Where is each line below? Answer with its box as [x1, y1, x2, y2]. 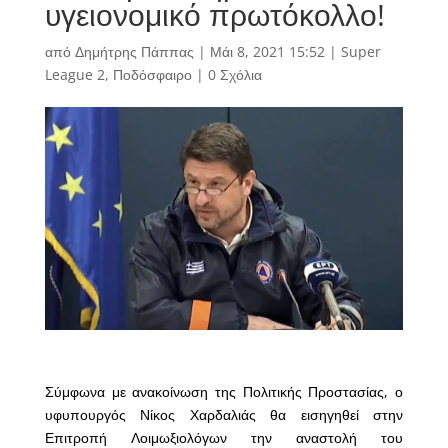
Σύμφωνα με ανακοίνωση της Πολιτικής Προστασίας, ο [44, 382, 404, 401]
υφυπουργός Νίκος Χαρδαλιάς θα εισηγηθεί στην [44, 405, 404, 424]
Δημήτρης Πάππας [74, 42, 194, 62]
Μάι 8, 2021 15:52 [209, 42, 325, 62]
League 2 [44, 65, 105, 85]
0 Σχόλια [207, 65, 262, 85]
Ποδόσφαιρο [112, 65, 192, 85]
